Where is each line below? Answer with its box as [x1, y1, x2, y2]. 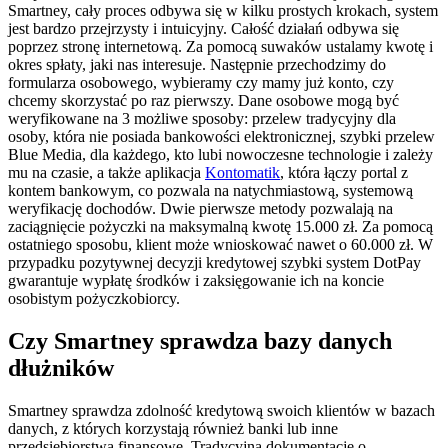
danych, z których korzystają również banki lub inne [8, 419, 338, 437]
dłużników [8, 354, 114, 381]
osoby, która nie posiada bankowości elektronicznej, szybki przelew [8, 127, 435, 145]
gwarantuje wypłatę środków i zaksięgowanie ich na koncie [8, 271, 384, 289]
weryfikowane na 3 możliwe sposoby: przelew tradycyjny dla [8, 109, 396, 127]
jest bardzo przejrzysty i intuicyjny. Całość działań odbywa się [8, 19, 399, 37]
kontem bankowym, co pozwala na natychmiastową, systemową [8, 181, 413, 199]
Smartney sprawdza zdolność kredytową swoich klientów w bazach [8, 401, 435, 419]
